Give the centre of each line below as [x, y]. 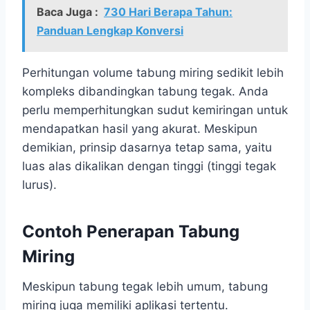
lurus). [39, 184]
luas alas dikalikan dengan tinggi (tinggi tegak [149, 166]
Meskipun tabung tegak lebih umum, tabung [145, 286]
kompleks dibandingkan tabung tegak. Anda [145, 91]
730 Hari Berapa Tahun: [168, 11]
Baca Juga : [67, 11]
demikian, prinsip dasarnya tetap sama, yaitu [147, 147]
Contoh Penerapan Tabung [131, 231]
